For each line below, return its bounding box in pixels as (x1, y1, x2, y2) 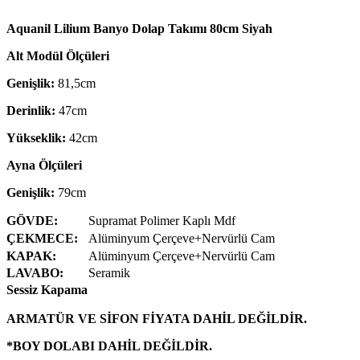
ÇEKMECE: (6, 231, 78, 245)
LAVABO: (6, 265, 63, 280)
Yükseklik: (6, 130, 66, 145)
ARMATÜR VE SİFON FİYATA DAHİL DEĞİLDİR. (6, 311, 307, 325)
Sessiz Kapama (6, 282, 88, 297)
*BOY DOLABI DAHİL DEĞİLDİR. (6, 338, 212, 353)
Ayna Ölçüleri (6, 157, 82, 172)
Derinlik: (6, 103, 55, 117)
